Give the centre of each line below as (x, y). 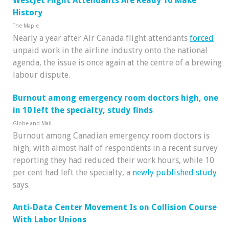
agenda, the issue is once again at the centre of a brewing (117, 62)
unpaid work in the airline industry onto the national (110, 50)
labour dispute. (42, 75)
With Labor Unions (50, 220)
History (28, 12)
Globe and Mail (32, 123)
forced (202, 38)
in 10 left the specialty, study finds (83, 110)
